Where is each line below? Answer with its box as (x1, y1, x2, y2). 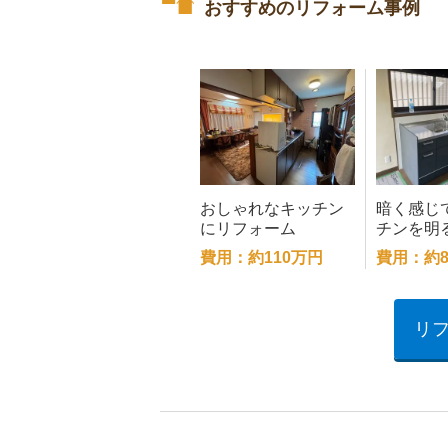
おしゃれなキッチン (200, 200, 344, 218)
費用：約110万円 (200, 249, 323, 267)
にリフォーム (200, 220, 296, 238)
